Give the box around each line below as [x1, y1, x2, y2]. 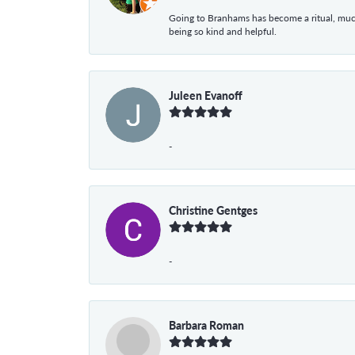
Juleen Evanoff [169, 87, 242, 104]
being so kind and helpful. [169, 25, 277, 38]
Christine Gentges [169, 202, 258, 219]
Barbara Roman [169, 317, 244, 334]
